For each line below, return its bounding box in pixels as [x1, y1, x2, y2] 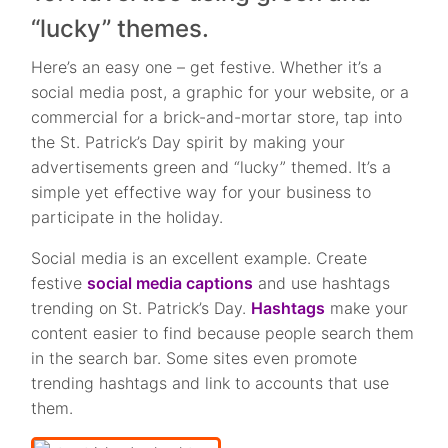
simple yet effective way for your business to [31, 181, 372, 202]
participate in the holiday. [31, 206, 229, 227]
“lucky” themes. [31, 13, 210, 43]
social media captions [87, 272, 254, 293]
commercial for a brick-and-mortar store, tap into [31, 106, 403, 127]
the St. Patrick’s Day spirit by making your [31, 131, 346, 152]
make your [325, 297, 409, 318]
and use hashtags [253, 272, 391, 293]
